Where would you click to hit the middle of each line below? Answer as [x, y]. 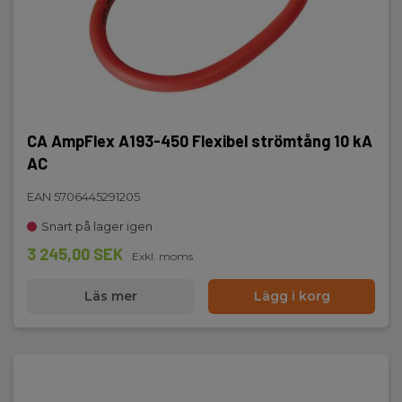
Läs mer [110, 296]
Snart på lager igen [97, 226]
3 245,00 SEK [75, 254]
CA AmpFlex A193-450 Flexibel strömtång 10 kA [200, 141]
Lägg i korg [292, 296]
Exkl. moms [162, 256]
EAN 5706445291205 [83, 197]
